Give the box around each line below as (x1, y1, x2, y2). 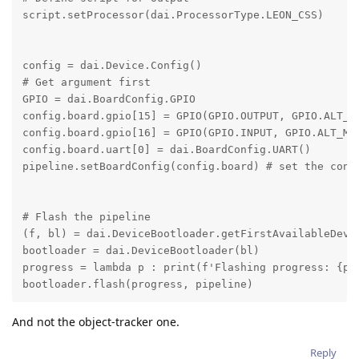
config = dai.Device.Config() (22, 58, 202, 71)
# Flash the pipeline (22, 210, 151, 223)
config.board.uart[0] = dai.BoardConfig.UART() (22, 143, 311, 155)
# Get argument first (22, 75, 151, 88)
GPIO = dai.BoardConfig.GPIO (22, 92, 196, 105)
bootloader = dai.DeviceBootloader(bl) (22, 244, 260, 256)
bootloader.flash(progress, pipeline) (22, 277, 253, 290)
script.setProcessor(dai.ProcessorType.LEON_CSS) (22, 8, 324, 21)
